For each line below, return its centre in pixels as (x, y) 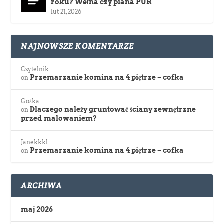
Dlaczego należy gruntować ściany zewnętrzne (113, 109)
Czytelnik (35, 69)
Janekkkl (35, 142)
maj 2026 (37, 209)
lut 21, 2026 (66, 11)
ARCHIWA (41, 185)
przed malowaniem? (59, 118)
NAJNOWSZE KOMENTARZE (78, 46)
